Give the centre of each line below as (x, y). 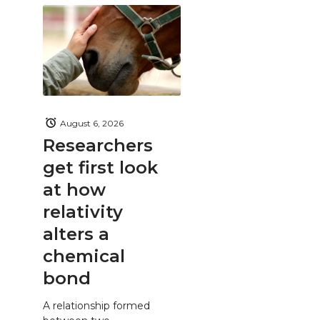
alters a (76, 234)
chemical (84, 256)
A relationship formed (96, 305)
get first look (100, 167)
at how (74, 190)
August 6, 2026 (92, 123)
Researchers (98, 145)
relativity (83, 212)
